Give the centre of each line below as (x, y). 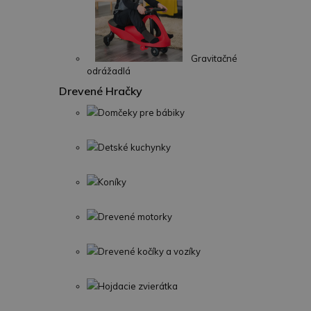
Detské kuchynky (134, 147)
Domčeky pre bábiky (141, 112)
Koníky (112, 182)
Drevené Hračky (101, 91)
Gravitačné (214, 58)
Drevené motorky (135, 217)
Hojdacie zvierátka (138, 286)
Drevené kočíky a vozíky (149, 251)
